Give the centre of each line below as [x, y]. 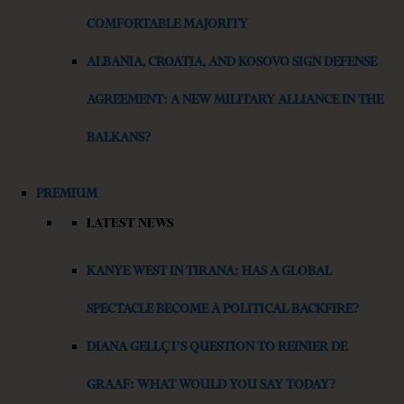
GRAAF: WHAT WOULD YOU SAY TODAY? [211, 385]
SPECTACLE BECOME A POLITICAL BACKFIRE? [223, 309]
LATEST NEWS [130, 223]
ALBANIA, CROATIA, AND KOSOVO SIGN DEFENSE [232, 62]
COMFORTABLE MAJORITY [167, 24]
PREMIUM [67, 193]
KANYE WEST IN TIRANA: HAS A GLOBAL [209, 271]
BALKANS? [119, 138]
